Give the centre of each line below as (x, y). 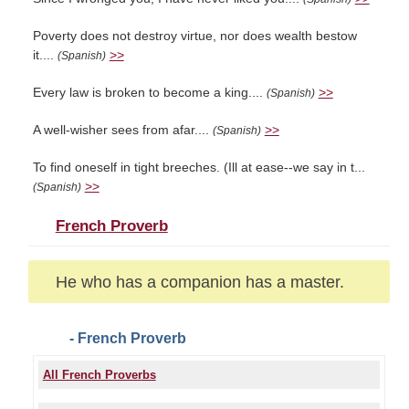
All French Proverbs (99, 375)
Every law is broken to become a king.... (149, 93)
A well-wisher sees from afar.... (122, 130)
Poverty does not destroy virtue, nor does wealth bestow (194, 36)
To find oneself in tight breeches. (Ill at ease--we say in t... (199, 168)
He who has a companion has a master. (199, 282)
